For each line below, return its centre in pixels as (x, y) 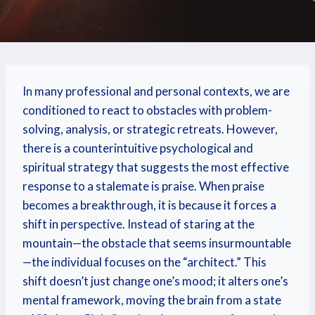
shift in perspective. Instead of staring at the (139, 224)
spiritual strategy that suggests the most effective (156, 167)
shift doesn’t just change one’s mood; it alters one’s (155, 281)
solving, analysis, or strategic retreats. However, (150, 129)
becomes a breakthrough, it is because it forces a (149, 205)
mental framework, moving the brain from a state (152, 300)
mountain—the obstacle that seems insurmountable (157, 243)
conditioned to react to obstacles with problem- (147, 110)
